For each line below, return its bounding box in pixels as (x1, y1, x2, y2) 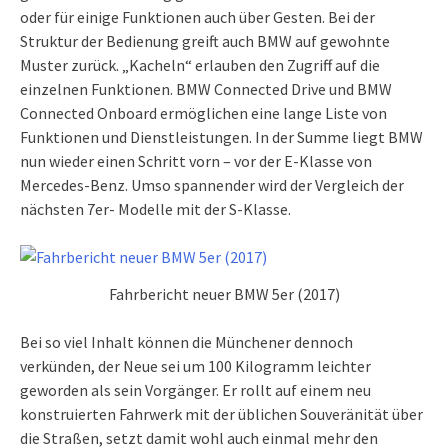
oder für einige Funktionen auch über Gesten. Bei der (20, 6, 375, 27)
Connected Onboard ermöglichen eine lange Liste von (20, 102, 387, 123)
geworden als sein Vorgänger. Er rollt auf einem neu (20, 379, 371, 400)
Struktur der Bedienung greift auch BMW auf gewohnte (20, 30, 390, 51)
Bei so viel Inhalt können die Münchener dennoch (20, 331, 353, 352)
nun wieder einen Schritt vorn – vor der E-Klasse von (20, 150, 372, 171)
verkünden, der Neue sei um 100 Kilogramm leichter (20, 355, 371, 376)
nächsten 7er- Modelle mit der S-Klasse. (20, 198, 291, 219)
